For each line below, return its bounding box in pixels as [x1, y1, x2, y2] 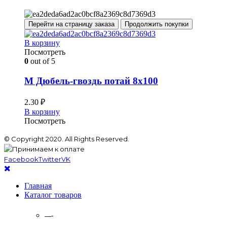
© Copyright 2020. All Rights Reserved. [4, 134, 129, 143]
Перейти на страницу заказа [28, 20, 115, 28]
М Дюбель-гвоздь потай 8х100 [24, 75, 158, 86]
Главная [24, 181, 52, 190]
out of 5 [28, 57, 55, 66]
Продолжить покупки [125, 20, 188, 28]
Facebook [4, 155, 39, 163]
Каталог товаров [24, 190, 82, 199]
